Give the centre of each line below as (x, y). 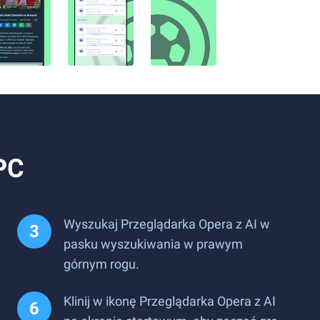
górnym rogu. (101, 264)
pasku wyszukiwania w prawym (153, 244)
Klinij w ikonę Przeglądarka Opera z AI (170, 301)
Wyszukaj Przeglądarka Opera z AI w (167, 224)
